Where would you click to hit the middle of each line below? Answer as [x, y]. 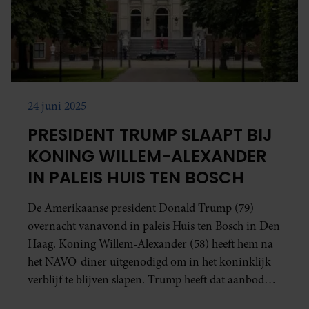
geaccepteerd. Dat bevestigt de [99, 297]
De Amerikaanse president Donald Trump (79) [141, 208]
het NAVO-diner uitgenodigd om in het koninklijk [149, 261]
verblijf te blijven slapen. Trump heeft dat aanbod [146, 279]
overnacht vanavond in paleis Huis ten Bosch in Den [154, 226]
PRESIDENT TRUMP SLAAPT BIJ [150, 134]
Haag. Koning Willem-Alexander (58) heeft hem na [150, 243]
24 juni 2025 [57, 106]
